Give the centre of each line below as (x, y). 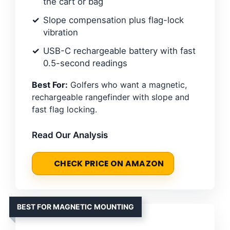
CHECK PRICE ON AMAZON (109, 163)
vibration (61, 32)
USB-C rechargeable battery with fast (119, 51)
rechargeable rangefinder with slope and (111, 97)
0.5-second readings (85, 63)
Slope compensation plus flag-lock (113, 20)
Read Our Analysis (70, 135)
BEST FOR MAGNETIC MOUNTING (75, 206)
